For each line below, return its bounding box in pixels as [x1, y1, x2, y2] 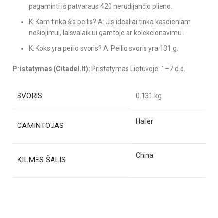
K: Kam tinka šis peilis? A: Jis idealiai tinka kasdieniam [29, 18, 191, 26]
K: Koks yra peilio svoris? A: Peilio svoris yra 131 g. [29, 44, 178, 53]
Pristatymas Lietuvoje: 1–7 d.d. [90, 65, 185, 73]
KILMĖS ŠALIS [17, 155, 66, 164]
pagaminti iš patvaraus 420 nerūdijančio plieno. [29, 2, 172, 11]
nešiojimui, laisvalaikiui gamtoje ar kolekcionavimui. [29, 29, 184, 37]
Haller [136, 117, 153, 126]
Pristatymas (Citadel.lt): [12, 65, 90, 73]
